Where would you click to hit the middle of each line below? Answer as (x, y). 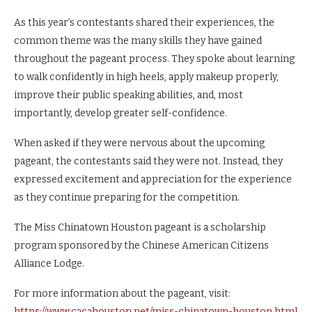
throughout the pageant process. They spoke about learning (154, 59)
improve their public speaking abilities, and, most (128, 95)
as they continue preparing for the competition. (127, 197)
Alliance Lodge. (49, 264)
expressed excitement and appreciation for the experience (153, 179)
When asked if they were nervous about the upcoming (139, 143)
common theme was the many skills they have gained (138, 41)
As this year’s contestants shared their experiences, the (144, 23)
